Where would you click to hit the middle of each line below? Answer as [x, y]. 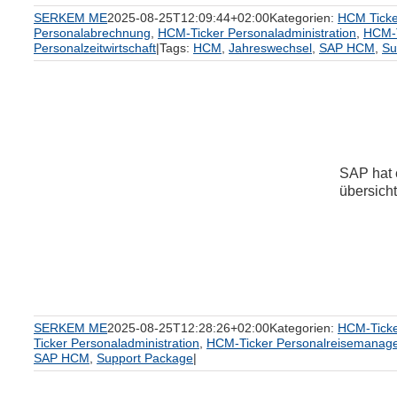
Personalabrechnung [92, 33]
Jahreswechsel [270, 48]
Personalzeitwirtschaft [95, 48]
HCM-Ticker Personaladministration [257, 33]
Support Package [145, 358]
